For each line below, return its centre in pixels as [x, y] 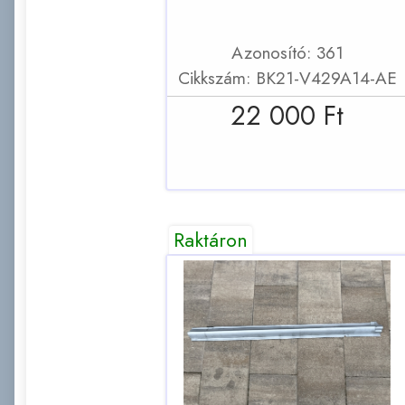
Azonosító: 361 [287, 52]
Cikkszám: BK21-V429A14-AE [287, 77]
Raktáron [211, 240]
